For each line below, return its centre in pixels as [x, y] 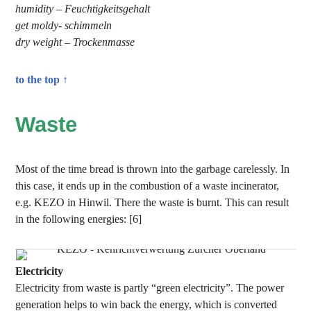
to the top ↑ [42, 79]
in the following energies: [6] [79, 219]
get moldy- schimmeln [64, 25]
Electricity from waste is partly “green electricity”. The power [150, 288]
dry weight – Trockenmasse [75, 42]
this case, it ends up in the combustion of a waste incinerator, [148, 186]
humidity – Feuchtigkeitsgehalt [83, 9]
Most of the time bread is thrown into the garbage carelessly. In [153, 169]
